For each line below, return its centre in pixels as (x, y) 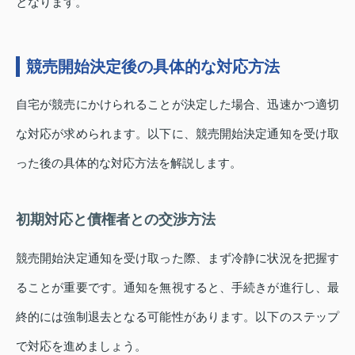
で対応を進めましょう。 (81, 346)
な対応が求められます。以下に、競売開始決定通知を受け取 (177, 134)
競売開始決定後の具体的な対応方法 (153, 67)
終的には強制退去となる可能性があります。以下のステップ (177, 317)
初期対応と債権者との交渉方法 (116, 220)
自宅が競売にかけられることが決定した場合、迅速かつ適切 (177, 105)
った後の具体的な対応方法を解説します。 (129, 163)
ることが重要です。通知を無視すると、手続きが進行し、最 (177, 288)
